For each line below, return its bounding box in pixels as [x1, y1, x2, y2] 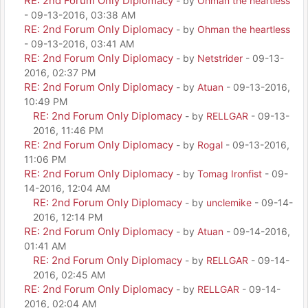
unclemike [206, 196, 252, 208]
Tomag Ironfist [197, 167, 262, 179]
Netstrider [197, 52, 243, 64]
